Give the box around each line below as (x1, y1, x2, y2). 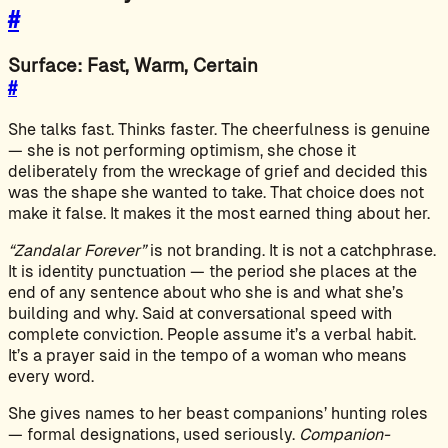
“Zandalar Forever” (8, 241, 146, 261)
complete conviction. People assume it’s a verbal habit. (8, 325, 416, 345)
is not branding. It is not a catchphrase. (146, 241, 436, 261)
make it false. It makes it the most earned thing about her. (8, 204, 430, 224)
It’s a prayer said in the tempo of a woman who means (8, 346, 407, 366)
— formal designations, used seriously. (8, 425, 299, 445)
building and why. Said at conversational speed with (8, 304, 392, 324)
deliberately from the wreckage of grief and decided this (8, 162, 428, 182)
